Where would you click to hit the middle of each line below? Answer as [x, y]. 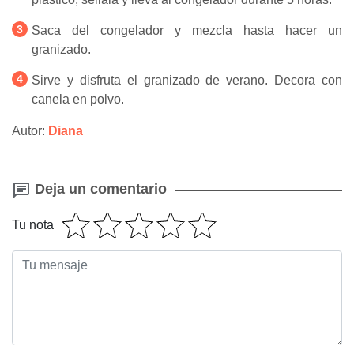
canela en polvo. [78, 100]
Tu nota [33, 224]
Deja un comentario [99, 189]
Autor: [30, 131]
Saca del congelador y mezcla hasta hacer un [187, 31]
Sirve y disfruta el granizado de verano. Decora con [187, 81]
